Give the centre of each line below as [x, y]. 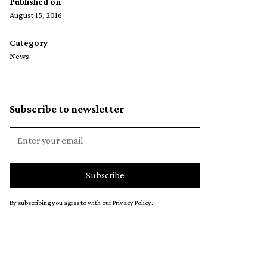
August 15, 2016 [36, 15]
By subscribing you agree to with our [61, 203]
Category [29, 43]
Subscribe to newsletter [67, 109]
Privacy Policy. [133, 203]
